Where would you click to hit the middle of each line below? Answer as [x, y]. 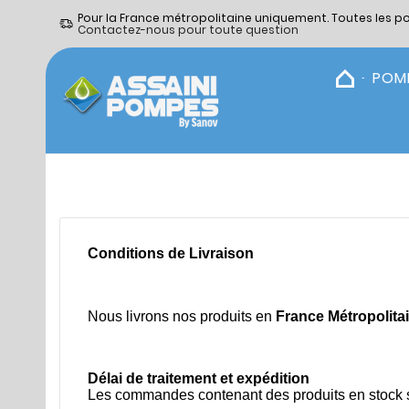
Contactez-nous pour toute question [188, 30]
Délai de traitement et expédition [199, 379]
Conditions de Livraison [171, 253]
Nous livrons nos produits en [182, 316]
